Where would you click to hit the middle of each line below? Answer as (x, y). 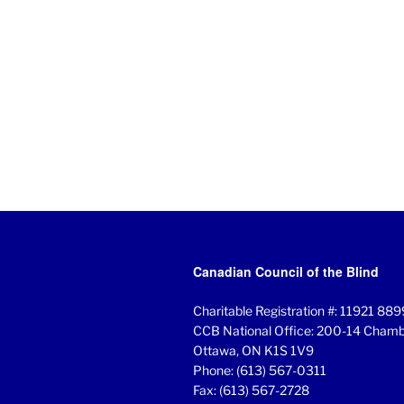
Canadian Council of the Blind (286, 272)
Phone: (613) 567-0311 (260, 371)
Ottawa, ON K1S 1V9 (253, 351)
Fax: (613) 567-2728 (251, 390)
